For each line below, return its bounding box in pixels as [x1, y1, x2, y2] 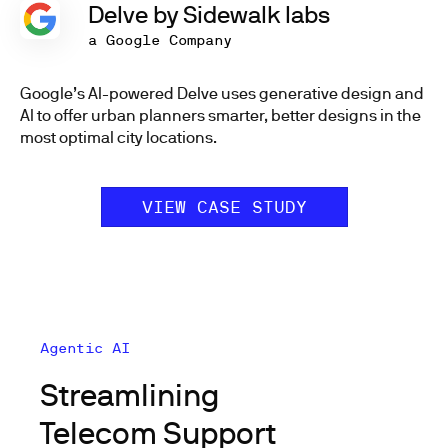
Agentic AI [40, 340, 130, 357]
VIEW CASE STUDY [141, 198, 307, 217]
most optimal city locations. [20, 128, 217, 147]
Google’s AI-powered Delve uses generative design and [20, 84, 424, 103]
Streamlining [40, 376, 219, 413]
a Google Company [88, 32, 232, 49]
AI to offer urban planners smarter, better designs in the [20, 106, 421, 125]
